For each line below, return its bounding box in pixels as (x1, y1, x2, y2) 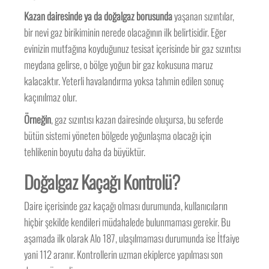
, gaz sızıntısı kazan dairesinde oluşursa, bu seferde (51, 112, 224, 127)
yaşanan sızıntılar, (174, 8, 235, 23)
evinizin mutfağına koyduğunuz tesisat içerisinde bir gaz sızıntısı (24, 41, 241, 56)
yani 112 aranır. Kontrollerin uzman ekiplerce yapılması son (24, 247, 223, 262)
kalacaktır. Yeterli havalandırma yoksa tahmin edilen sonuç (24, 73, 225, 88)
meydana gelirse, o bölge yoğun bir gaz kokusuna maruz (24, 57, 214, 72)
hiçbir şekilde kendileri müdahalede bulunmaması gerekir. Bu (24, 214, 231, 229)
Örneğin (24, 112, 52, 127)
